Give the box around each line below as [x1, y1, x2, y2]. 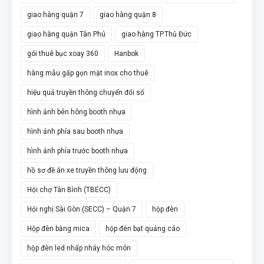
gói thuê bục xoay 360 [27, 49, 98, 58]
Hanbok [114, 49, 138, 58]
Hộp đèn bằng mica [27, 224, 90, 233]
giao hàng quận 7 [27, 10, 84, 19]
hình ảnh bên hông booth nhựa [27, 107, 126, 116]
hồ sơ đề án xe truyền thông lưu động [27, 166, 147, 174]
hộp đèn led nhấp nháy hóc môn [27, 243, 131, 252]
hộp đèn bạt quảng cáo [105, 224, 180, 233]
